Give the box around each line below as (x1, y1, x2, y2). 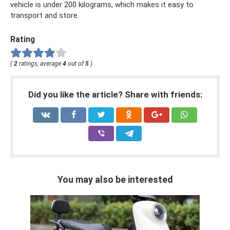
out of (66, 60, 85, 67)
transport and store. (10, 11, 79, 20)
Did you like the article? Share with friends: (28, 89, 202, 100)
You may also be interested (57, 174, 173, 185)
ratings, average (17, 60, 63, 67)
